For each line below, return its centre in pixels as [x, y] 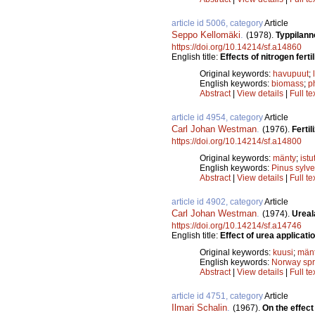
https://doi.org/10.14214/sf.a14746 [237, 225]
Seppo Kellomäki [206, 34]
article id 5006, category [218, 23]
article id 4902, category [218, 201]
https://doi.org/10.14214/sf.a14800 [237, 141]
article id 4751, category [218, 296]
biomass [288, 83]
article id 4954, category [218, 117]
